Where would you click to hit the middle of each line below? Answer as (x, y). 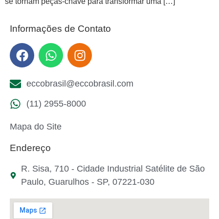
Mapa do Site (36, 127)
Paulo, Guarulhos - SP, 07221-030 (88, 182)
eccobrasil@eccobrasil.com (80, 84)
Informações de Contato (60, 29)
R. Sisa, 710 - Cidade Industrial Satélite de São (113, 169)
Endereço (30, 148)
